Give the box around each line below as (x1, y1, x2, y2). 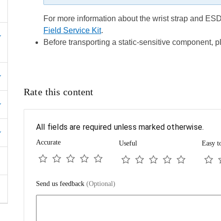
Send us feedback (36, 180, 86, 187)
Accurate (36, 139, 61, 146)
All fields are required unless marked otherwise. (36, 122, 204, 132)
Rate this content (23, 86, 94, 97)
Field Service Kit (43, 26, 101, 35)
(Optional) (86, 180, 115, 187)
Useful (118, 140, 137, 147)
